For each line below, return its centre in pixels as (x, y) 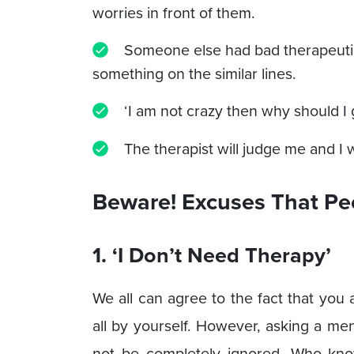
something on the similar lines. (194, 73)
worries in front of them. (174, 13)
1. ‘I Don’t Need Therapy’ (212, 254)
